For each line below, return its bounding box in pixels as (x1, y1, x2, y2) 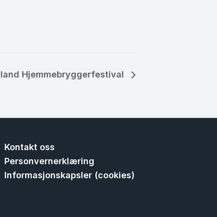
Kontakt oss (4, 142, 55, 152)
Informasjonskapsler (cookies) (4, 170, 135, 180)
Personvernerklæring (4, 156, 95, 166)
